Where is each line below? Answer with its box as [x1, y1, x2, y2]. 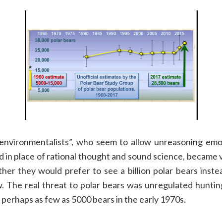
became [186, 151, 218, 162]
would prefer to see [38, 165, 118, 176]
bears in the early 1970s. [91, 194, 186, 205]
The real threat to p [6, 179, 86, 191]
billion [125, 165, 151, 176]
